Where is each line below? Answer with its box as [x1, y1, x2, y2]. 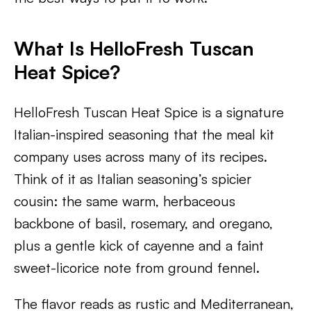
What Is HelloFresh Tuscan [14, 36, 254, 60]
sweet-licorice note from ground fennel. [14, 259, 260, 276]
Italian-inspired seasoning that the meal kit [14, 126, 274, 143]
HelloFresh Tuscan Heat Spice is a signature [14, 103, 284, 121]
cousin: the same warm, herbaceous [14, 192, 235, 210]
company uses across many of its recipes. [14, 148, 267, 165]
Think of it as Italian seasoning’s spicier [14, 170, 251, 187]
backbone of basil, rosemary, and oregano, [14, 215, 273, 232]
